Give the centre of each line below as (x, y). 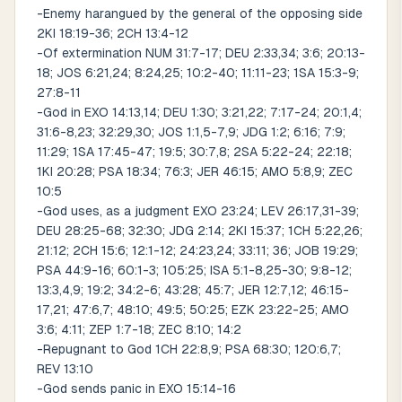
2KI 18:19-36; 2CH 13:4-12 (113, 33)
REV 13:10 (65, 369)
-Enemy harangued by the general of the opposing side (200, 13)
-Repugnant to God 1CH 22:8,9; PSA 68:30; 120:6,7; (189, 349)
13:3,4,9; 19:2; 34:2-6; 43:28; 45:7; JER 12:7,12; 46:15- (193, 290)
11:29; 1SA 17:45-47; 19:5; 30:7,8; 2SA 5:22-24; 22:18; (194, 152)
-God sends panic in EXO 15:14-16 (136, 389)
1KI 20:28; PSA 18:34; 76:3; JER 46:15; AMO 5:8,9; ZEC (195, 171)
